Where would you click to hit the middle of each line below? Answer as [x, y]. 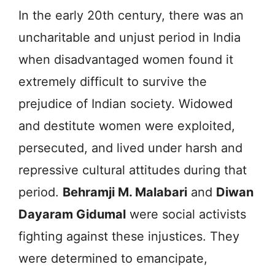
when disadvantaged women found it [126, 59]
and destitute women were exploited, [127, 126]
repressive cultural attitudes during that [133, 170]
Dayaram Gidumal [72, 214]
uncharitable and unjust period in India [130, 37]
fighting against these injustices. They [129, 236]
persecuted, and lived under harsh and [130, 148]
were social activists [186, 214]
